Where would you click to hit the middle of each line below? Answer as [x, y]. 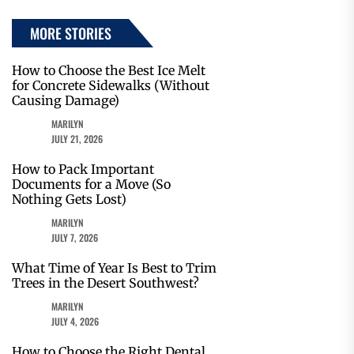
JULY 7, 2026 [75, 238]
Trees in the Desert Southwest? [105, 283]
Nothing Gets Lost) [69, 200]
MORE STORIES [71, 34]
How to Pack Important [83, 169]
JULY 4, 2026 [75, 322]
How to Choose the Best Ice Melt [109, 71]
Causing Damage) [66, 101]
